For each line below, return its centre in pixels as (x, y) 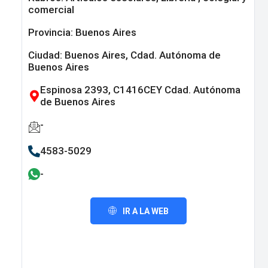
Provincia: (52, 33)
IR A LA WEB (145, 211)
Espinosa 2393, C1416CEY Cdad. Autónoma (140, 90)
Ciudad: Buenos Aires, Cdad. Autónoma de (124, 55)
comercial (51, 10)
